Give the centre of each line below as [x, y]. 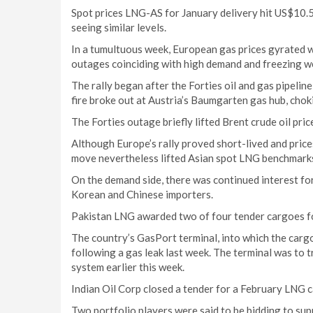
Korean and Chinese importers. [142, 194]
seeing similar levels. [119, 27]
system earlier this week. [128, 267]
